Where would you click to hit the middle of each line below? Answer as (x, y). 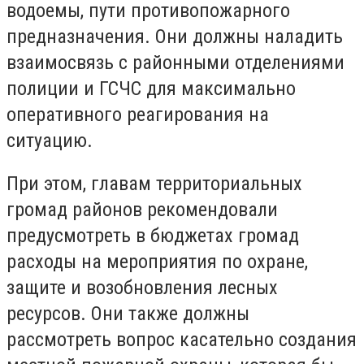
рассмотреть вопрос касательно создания (182, 340)
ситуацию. (50, 140)
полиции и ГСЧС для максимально (151, 88)
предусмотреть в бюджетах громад (153, 236)
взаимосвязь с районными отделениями (175, 62)
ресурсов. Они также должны (128, 314)
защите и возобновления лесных (142, 288)
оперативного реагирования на (138, 114)
